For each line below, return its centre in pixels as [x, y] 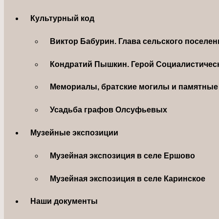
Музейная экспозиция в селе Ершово [123, 155]
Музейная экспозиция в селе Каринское [128, 178]
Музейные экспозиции [75, 132]
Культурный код [63, 19]
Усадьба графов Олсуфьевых [109, 110]
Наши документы [64, 201]
